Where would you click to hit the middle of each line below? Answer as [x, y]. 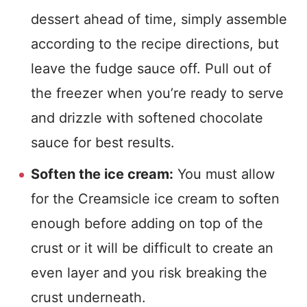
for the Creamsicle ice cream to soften [155, 199]
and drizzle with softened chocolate [147, 118]
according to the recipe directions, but [155, 44]
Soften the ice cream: [102, 174]
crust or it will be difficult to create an [152, 248]
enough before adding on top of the [147, 223]
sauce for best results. [105, 143]
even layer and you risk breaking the [149, 273]
